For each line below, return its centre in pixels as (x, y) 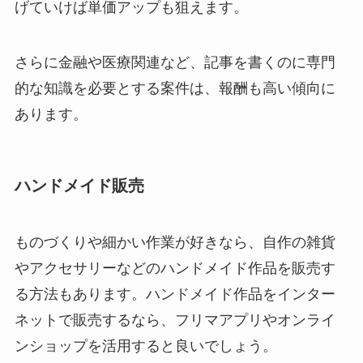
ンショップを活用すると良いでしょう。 (145, 346)
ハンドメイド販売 (79, 186)
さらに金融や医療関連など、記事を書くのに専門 (175, 63)
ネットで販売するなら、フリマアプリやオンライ (175, 320)
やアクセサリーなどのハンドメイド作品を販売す (175, 268)
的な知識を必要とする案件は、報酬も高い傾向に (175, 89)
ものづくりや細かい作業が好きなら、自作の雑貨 (175, 242)
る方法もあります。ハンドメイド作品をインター (175, 294)
